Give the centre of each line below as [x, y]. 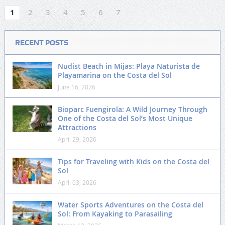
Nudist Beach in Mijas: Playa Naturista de [129, 66]
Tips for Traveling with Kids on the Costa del [133, 162]
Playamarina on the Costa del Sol [115, 75]
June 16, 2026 [76, 87]
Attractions [77, 128]
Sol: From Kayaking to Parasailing [115, 214]
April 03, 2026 [77, 183]
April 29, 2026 [77, 139]
